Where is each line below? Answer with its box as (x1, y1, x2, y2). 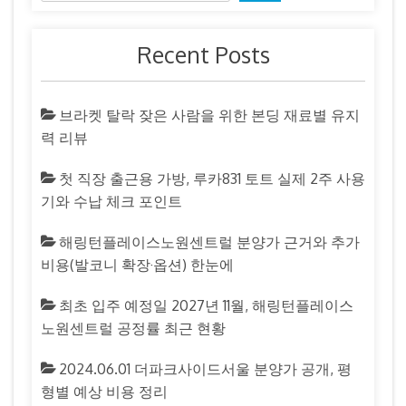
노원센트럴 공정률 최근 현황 (41, 318, 226, 337)
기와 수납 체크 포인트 (41, 191, 182, 210)
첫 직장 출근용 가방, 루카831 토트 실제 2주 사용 (59, 169, 365, 188)
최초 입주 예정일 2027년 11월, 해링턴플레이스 (59, 295, 353, 314)
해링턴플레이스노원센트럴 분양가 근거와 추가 (59, 232, 360, 251)
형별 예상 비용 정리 (41, 382, 168, 401)
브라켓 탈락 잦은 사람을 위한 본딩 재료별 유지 (59, 105, 360, 124)
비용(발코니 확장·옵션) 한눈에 (41, 255, 234, 274)
